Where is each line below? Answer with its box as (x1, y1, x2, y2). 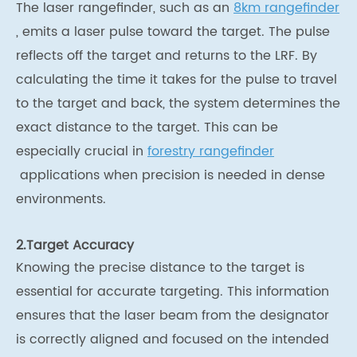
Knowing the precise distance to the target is (16, 257, 304, 279)
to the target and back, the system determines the (16, 93, 340, 115)
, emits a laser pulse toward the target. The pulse (16, 22, 330, 43)
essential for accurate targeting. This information (16, 281, 329, 303)
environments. (16, 189, 106, 210)
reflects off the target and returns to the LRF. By (16, 45, 317, 67)
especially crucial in (16, 141, 147, 163)
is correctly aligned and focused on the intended (16, 329, 329, 351)
